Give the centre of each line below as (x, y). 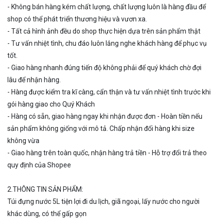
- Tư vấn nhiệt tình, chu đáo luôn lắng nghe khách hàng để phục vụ (107, 43)
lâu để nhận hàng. (34, 80)
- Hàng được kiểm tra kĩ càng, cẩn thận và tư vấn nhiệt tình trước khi (109, 92)
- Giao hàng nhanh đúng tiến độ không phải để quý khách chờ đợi (104, 68)
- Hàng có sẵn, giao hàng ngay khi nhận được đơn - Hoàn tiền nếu (105, 116)
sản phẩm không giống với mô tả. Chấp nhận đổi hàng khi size (101, 128)
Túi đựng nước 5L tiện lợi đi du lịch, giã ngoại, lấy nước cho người (103, 201)
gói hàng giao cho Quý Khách (51, 104)
